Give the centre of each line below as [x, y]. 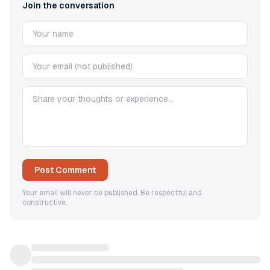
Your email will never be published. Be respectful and [112, 193]
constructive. [45, 202]
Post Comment [65, 170]
